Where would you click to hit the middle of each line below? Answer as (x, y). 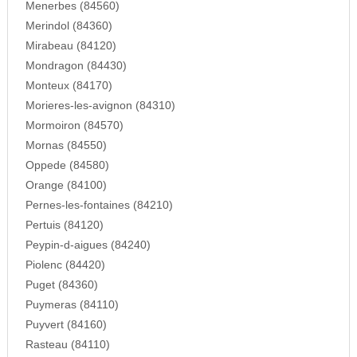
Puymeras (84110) (72, 305)
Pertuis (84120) (64, 226)
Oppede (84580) (67, 166)
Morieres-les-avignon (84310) (100, 106)
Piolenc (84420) (65, 265)
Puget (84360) (61, 285)
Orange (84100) (66, 186)
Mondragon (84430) (76, 66)
